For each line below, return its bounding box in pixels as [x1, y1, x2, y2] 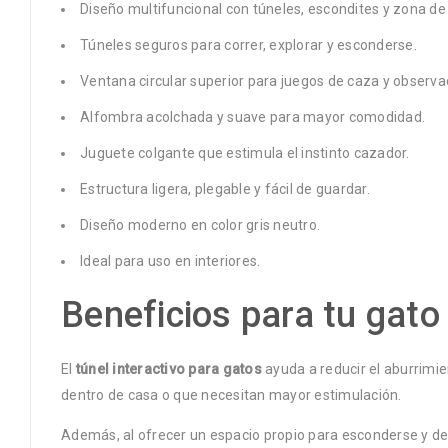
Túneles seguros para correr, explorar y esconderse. [80, 36, 417, 53]
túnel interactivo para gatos [75, 360, 262, 377]
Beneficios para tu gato [61, 293, 440, 336]
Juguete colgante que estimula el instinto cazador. [80, 144, 410, 161]
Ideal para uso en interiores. [80, 252, 261, 269]
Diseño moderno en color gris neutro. [80, 216, 320, 233]
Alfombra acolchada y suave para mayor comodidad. [80, 108, 425, 125]
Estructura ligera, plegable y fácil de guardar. [80, 180, 370, 197]
